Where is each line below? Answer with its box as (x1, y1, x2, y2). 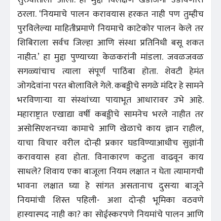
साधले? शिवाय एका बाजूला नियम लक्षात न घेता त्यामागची (17, 164, 204, 179)
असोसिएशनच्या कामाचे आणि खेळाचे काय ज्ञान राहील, (17, 121, 204, 136)
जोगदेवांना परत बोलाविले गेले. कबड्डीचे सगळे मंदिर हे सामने (17, 78, 204, 93)
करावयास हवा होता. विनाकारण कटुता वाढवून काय (17, 149, 204, 165)
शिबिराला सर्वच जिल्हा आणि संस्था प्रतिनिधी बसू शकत (17, 35, 204, 50)
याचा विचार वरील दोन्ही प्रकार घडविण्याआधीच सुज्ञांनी (17, 135, 204, 150)
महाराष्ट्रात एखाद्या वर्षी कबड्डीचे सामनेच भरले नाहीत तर (17, 107, 204, 122)
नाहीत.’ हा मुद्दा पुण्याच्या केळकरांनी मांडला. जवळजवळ (17, 49, 204, 65)
